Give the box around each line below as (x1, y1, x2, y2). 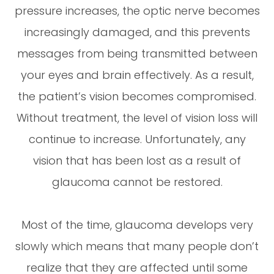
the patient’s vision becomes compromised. (18, 88, 256, 104)
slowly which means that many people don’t (15, 238, 259, 254)
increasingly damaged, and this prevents (24, 24, 250, 40)
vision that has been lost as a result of (33, 152, 241, 168)
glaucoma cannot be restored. (51, 174, 223, 190)
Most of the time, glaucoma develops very (21, 217, 253, 232)
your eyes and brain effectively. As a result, (20, 67, 254, 83)
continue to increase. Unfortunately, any (28, 131, 246, 147)
